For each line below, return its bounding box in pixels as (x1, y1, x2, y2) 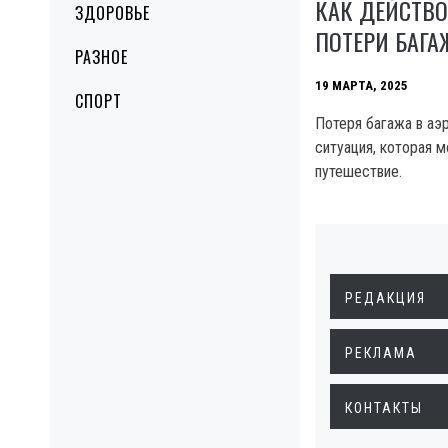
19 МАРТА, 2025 (315, 77, 408, 93)
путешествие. (315, 161, 402, 181)
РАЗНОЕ (75, 45, 128, 69)
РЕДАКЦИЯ (345, 289, 426, 306)
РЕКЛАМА (345, 344, 417, 361)
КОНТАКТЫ (345, 399, 423, 416)
